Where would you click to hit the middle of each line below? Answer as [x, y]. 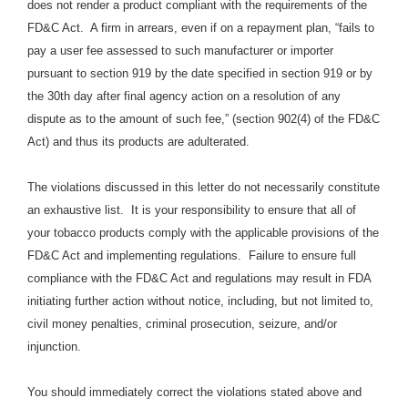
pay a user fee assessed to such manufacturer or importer [180, 51]
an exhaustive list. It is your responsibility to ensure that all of [192, 210]
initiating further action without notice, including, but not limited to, [200, 301]
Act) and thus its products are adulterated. [138, 142]
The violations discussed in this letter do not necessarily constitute [204, 188]
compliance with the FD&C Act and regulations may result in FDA [199, 279]
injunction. [54, 347]
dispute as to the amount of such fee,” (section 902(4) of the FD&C [204, 119]
